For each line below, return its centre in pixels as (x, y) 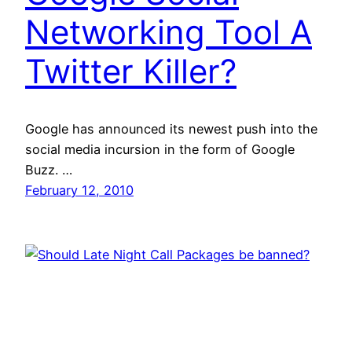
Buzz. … (49, 169)
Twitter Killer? (131, 71)
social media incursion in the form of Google (160, 149)
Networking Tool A (169, 32)
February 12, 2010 (79, 190)
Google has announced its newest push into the (171, 128)
